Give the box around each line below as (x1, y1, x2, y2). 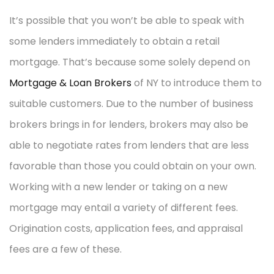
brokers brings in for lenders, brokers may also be (9, 117, 248, 131)
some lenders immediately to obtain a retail (9, 34, 220, 48)
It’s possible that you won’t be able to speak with (9, 13, 244, 28)
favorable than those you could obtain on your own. (9, 158, 256, 173)
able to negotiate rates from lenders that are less (9, 138, 249, 152)
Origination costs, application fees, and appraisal (9, 221, 243, 235)
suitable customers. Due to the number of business (9, 96, 253, 111)
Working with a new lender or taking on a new (9, 179, 228, 194)
